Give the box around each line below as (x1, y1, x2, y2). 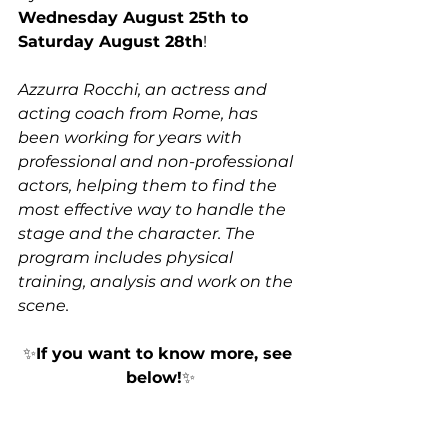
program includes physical (18, 248, 237, 267)
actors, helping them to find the (18, 176, 281, 195)
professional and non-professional (18, 152, 297, 171)
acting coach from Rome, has (18, 104, 262, 123)
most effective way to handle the (18, 200, 290, 219)
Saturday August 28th (18, 32, 203, 51)
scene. (18, 296, 73, 315)
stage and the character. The (18, 224, 259, 243)
